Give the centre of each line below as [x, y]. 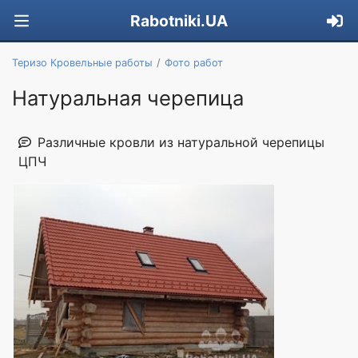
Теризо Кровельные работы [82, 62]
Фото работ [193, 62]
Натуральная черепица [128, 97]
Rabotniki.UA [179, 21]
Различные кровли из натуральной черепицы [181, 142]
